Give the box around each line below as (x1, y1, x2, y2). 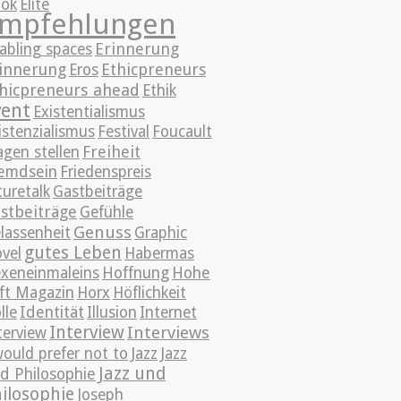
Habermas (124, 244, 194, 262)
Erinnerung (95, 39, 179, 58)
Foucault (152, 123, 212, 141)
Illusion (87, 303, 137, 321)
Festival (98, 123, 149, 141)
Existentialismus (33, 103, 145, 121)
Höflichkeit (113, 284, 186, 302)
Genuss (73, 222, 132, 243)
